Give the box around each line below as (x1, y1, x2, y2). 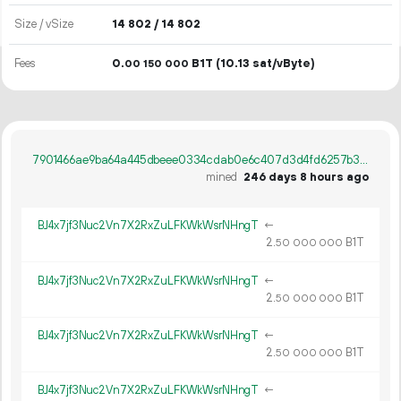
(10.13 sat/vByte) (213, 56, 316, 71)
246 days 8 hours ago (243, 170, 369, 184)
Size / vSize (14, 17, 74, 31)
